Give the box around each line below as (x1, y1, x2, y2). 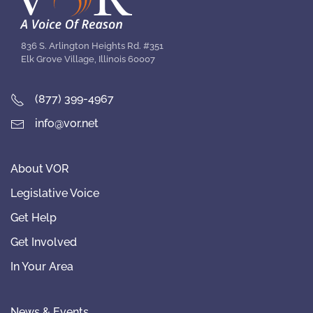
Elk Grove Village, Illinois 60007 (21, 54, 155, 65)
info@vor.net (35, 117, 99, 131)
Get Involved (10, 235, 77, 249)
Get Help (10, 211, 57, 225)
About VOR (10, 162, 69, 176)
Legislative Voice (10, 187, 99, 201)
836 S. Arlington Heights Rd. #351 (21, 41, 163, 52)
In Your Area (10, 260, 73, 274)
